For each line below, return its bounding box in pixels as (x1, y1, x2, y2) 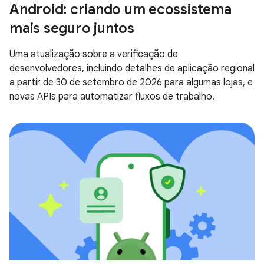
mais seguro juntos (9, 19, 134, 37)
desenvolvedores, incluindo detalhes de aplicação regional (9, 62, 255, 74)
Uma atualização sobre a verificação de (9, 48, 178, 60)
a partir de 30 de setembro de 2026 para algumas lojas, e (9, 76, 253, 88)
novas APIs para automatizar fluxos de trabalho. (9, 90, 214, 103)
